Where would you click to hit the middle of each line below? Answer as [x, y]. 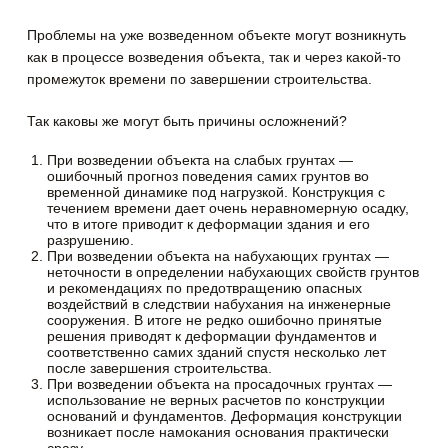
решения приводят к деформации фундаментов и [212, 336]
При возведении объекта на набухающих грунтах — [218, 256]
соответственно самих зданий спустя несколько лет [217, 352]
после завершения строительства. [160, 368]
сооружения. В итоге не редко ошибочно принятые [215, 320]
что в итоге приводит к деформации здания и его [209, 224]
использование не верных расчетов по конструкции [216, 400]
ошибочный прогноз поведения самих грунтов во [208, 176]
